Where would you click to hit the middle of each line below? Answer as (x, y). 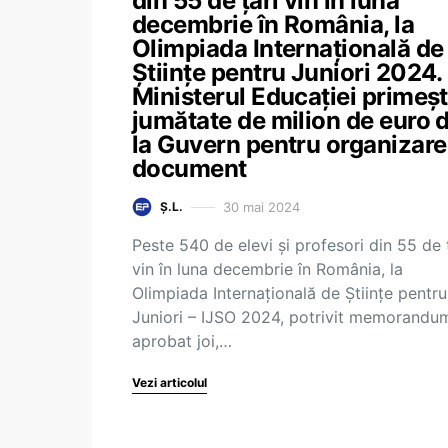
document (189, 168)
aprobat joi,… (182, 341)
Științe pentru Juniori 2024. (287, 72)
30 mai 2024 (261, 206)
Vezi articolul (169, 382)
